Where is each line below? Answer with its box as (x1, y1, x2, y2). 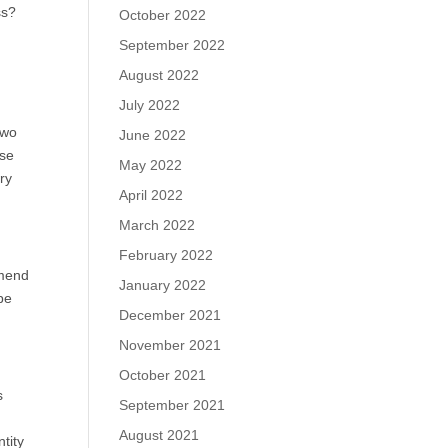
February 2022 (119, 247, 214, 263)
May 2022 (119, 157, 183, 173)
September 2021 (119, 397, 226, 413)
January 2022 (119, 277, 207, 293)
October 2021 (119, 367, 207, 383)
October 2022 (119, 7, 207, 23)
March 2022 (119, 217, 196, 233)
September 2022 (119, 37, 226, 53)
